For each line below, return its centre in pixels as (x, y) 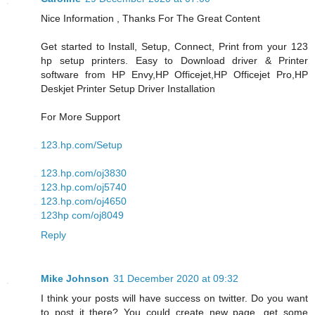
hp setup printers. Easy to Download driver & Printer (174, 60)
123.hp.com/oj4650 (84, 201)
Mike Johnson (75, 278)
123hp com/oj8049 (82, 215)
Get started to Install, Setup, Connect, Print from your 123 (174, 46)
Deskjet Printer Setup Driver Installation (128, 88)
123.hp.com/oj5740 (84, 187)
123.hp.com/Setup (82, 144)
